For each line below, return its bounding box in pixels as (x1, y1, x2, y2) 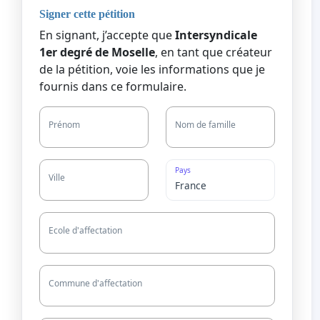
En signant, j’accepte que (39, 27, 175, 44)
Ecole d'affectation (49, 224, 122, 237)
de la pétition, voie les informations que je (39, 61, 265, 78)
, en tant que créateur (155, 44, 272, 61)
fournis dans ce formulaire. (39, 79, 186, 95)
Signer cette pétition (39, 8, 135, 21)
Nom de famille (175, 119, 236, 131)
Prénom (49, 119, 80, 131)
